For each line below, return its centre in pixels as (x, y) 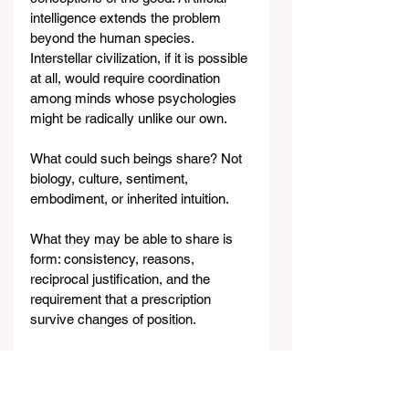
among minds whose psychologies (135, 99)
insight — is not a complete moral (131, 380)
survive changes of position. (113, 320)
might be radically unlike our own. (129, 119)
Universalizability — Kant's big (122, 360)
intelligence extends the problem (127, 18)
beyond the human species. (114, 38)
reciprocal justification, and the (122, 279)
